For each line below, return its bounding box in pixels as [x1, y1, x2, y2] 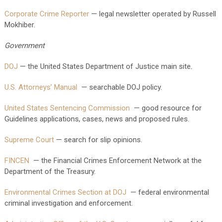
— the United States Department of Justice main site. [17, 62, 192, 71]
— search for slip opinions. [54, 135, 142, 144]
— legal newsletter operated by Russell [89, 9, 216, 18]
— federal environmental [126, 188, 209, 197]
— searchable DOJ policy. [77, 83, 162, 92]
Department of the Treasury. [4, 167, 96, 176]
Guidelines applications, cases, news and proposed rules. [4, 114, 189, 123]
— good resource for [129, 104, 202, 112]
